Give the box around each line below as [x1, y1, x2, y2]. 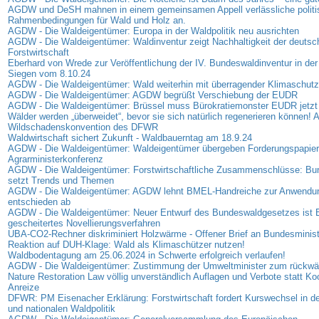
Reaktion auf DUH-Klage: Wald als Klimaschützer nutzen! [7, 239, 245, 251]
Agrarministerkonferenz [7, 154, 103, 165]
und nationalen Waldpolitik [7, 303, 115, 315]
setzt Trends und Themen [7, 175, 114, 187]
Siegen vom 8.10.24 [7, 68, 90, 80]
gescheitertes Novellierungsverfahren [7, 218, 160, 229]
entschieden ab [7, 197, 70, 208]
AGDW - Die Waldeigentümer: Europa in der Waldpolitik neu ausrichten [7, 26, 299, 37]
